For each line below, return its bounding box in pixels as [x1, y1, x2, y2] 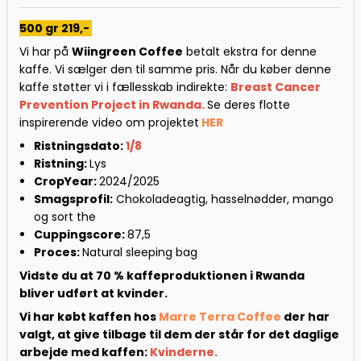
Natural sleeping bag [81, 243, 197, 260]
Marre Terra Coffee [159, 308, 281, 325]
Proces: [33, 243, 82, 260]
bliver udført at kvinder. [19, 284, 168, 301]
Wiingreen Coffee [72, 43, 183, 60]
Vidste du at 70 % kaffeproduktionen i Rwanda [19, 267, 305, 284]
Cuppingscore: [33, 226, 127, 243]
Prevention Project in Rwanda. [19, 96, 207, 113]
